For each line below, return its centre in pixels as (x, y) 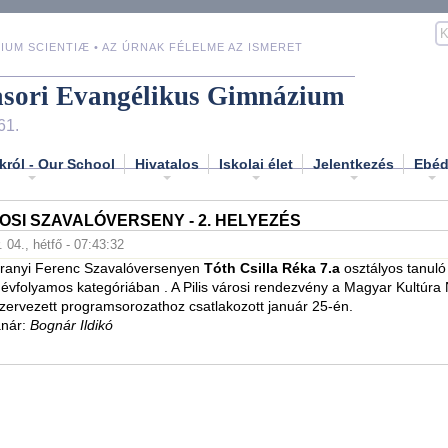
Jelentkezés (353, 163)
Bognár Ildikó (71, 325)
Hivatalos (167, 163)
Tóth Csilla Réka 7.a (274, 268)
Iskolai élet (256, 163)
